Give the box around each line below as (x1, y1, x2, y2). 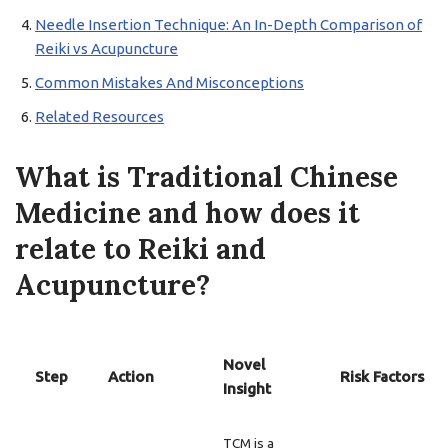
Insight (223, 380, 271, 397)
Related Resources (35, 108, 164, 125)
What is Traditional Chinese (15, 159, 398, 195)
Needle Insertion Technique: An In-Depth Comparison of (35, 16, 422, 33)
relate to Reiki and (15, 231, 266, 267)
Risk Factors (340, 368, 424, 385)
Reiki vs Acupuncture (35, 40, 178, 57)
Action (108, 368, 154, 385)
